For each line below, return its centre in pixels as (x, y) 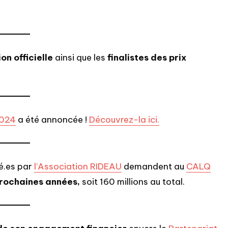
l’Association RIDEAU (78, 167)
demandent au (154, 167)
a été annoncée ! (52, 120)
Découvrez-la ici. (124, 120)
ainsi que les (80, 58)
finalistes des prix (147, 58)
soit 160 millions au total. (132, 182)
